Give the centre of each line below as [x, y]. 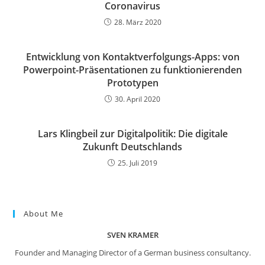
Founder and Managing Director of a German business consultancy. [132, 252]
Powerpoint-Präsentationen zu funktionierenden [132, 70]
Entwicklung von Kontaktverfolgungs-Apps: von [132, 56]
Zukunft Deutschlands [132, 146]
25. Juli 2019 [138, 163]
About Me [44, 213]
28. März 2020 [138, 22]
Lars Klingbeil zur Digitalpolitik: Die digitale [132, 133]
